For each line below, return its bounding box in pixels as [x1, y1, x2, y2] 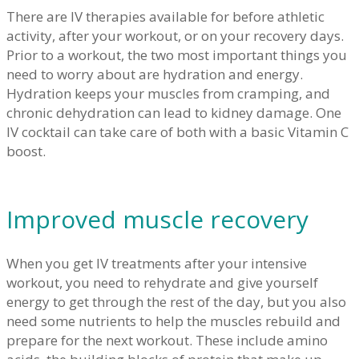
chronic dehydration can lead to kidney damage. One [6, 103, 341, 122]
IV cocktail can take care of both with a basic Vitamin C [6, 122, 349, 141]
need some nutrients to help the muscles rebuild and [6, 311, 341, 330]
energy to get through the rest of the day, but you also [6, 292, 346, 311]
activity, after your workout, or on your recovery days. [6, 26, 344, 45]
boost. [6, 141, 46, 160]
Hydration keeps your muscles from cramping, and [6, 83, 330, 103]
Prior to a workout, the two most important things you [6, 45, 347, 64]
